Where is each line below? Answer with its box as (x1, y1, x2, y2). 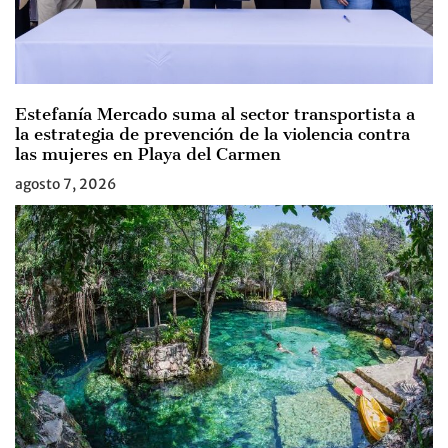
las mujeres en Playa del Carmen (15, 144, 281, 165)
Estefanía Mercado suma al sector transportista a (15, 104, 415, 125)
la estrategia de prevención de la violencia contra (15, 124, 410, 145)
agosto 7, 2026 (15, 175, 116, 194)
